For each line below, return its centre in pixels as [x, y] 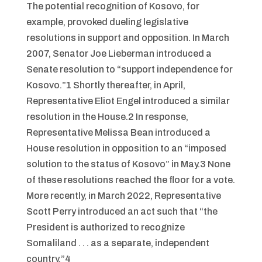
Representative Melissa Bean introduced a [118, 132]
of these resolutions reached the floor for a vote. [130, 180]
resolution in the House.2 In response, [107, 117]
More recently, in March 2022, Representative [123, 196]
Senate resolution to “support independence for [129, 69]
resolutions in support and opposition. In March [127, 38]
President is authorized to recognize [105, 227]
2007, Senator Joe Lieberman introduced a [119, 54]
